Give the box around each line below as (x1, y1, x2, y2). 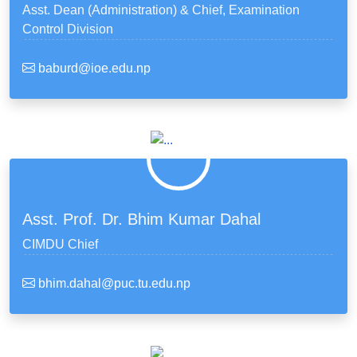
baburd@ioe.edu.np (35, 61, 151, 75)
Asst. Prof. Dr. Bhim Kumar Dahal (22, 210, 261, 228)
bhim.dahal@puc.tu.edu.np (35, 277, 190, 290)
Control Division (22, 22, 113, 36)
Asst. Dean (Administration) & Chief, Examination (22, 3, 300, 17)
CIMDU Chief (22, 237, 98, 251)
